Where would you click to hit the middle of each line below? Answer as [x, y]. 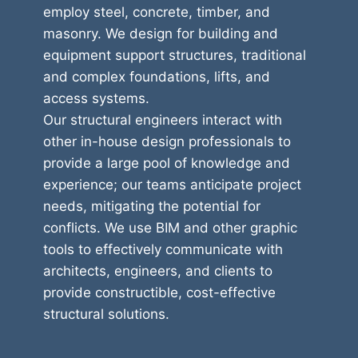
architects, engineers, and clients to [157, 271]
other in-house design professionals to [167, 141]
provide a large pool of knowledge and [166, 163]
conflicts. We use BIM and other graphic [170, 228]
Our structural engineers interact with [162, 120]
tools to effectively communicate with [163, 249]
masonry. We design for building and [160, 34]
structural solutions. [106, 314]
